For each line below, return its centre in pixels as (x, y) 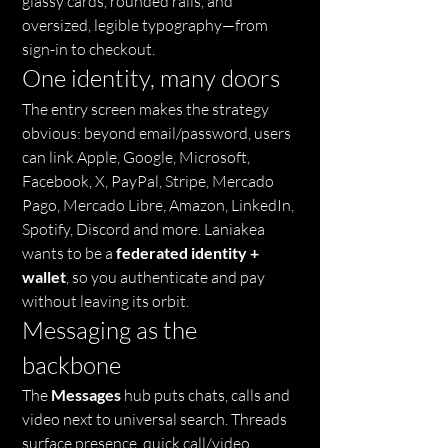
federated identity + (189, 252)
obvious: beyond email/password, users (158, 133)
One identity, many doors (151, 78)
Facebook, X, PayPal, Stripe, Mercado (149, 181)
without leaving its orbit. (105, 301)
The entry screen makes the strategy (147, 109)
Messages (86, 394)
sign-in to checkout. (88, 49)
